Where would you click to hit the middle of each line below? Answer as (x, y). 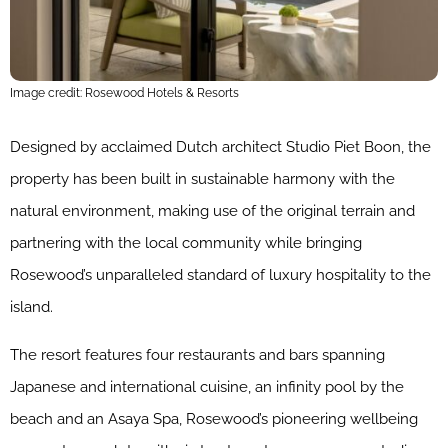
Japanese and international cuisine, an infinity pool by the (207, 386)
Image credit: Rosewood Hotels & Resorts (124, 92)
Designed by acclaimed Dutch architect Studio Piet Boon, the (220, 146)
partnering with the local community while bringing (186, 242)
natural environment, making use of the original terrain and (212, 210)
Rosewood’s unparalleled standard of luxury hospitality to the (220, 274)
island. (31, 306)
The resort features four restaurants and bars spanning (197, 354)
